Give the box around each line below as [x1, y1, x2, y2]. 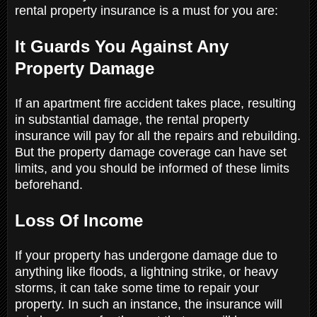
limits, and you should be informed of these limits [15, 161, 289, 175]
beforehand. [15, 177, 86, 192]
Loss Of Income [15, 210, 148, 230]
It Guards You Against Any [15, 36, 229, 56]
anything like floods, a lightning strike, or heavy [15, 264, 278, 279]
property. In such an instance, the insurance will [15, 296, 282, 311]
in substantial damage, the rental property [15, 112, 249, 127]
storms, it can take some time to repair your [15, 280, 259, 295]
